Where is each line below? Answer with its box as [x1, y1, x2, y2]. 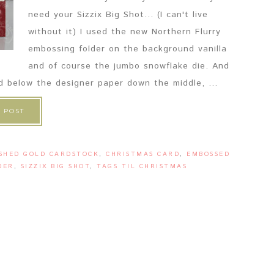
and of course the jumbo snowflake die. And [28, 60, 229, 72]
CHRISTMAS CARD [106, 150, 180, 158]
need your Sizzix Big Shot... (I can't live [28, 9, 208, 21]
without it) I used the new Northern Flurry [28, 26, 221, 38]
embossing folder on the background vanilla [28, 43, 227, 55]
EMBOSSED [187, 150, 230, 158]
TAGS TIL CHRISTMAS [97, 162, 188, 171]
